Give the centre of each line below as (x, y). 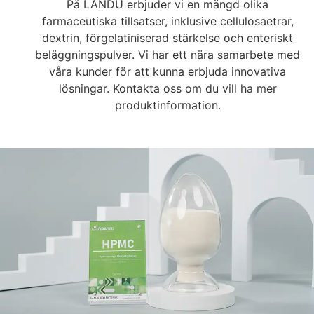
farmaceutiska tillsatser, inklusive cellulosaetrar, (168, 21)
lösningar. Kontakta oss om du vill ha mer (168, 89)
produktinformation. (168, 105)
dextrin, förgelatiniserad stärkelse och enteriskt (168, 38)
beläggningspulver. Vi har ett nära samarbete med (168, 55)
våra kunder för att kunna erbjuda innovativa (168, 72)
